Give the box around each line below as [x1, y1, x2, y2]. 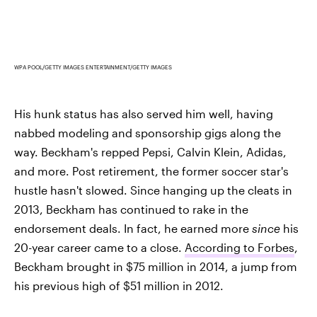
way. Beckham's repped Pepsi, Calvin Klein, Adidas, [14, 145, 287, 159]
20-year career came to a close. [14, 241, 185, 255]
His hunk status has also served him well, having [14, 107, 273, 121]
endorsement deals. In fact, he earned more [14, 221, 252, 236]
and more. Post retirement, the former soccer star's [14, 164, 289, 178]
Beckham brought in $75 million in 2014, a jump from [14, 260, 297, 274]
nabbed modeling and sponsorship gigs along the [14, 126, 281, 140]
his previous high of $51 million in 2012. [14, 279, 224, 293]
